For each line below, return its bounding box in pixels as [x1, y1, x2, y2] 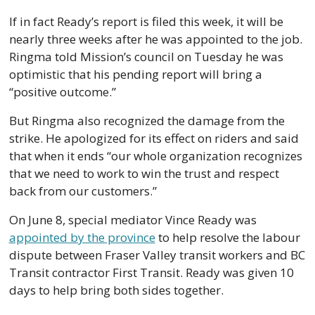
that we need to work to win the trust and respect [8, 165, 279, 182]
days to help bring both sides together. [8, 282, 226, 299]
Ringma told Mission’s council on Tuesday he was [8, 49, 283, 65]
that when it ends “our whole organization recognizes [8, 148, 302, 165]
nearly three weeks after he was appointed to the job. [8, 31, 302, 48]
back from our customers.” [8, 183, 157, 200]
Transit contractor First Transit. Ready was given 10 [8, 264, 294, 281]
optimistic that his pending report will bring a [8, 66, 262, 83]
